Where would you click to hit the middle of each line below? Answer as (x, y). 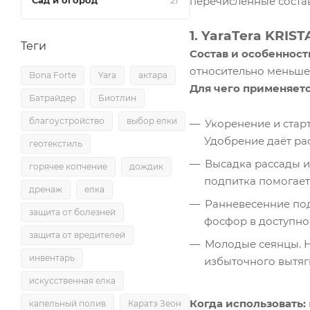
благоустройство (67, 121)
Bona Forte (53, 75)
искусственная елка (72, 281)
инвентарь (52, 258)
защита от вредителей (77, 235)
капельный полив (67, 303)
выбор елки (152, 121)
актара (153, 75)
